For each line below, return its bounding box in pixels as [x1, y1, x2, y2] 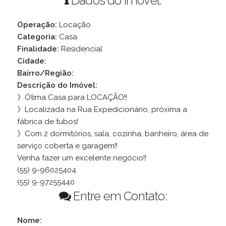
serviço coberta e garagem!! [17, 141, 118, 151]
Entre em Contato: [71, 189, 167, 204]
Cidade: [17, 56, 46, 66]
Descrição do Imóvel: [17, 81, 97, 90]
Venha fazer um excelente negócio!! [17, 153, 146, 163]
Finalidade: [17, 44, 59, 54]
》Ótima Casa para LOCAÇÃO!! [17, 93, 127, 102]
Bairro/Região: [17, 69, 74, 78]
